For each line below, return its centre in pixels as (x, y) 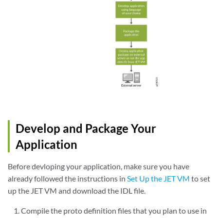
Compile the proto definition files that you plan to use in (114, 211)
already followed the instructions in (67, 179)
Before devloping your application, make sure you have (99, 166)
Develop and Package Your (86, 128)
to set (200, 179)
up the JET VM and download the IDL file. (77, 191)
